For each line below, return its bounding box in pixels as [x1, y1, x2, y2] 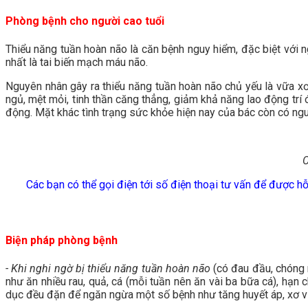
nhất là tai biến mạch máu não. [5, 55, 148, 69]
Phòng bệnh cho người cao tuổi [5, 14, 164, 27]
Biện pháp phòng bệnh [5, 233, 118, 247]
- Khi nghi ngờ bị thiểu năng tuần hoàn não [5, 261, 210, 275]
